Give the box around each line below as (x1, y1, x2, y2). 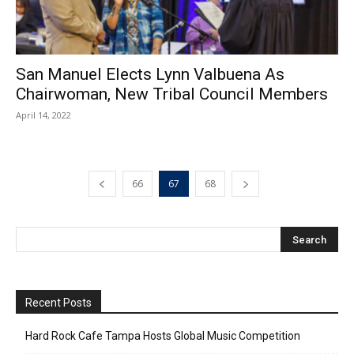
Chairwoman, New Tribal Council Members (16, 84, 328, 104)
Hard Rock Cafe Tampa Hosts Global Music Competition (25, 329, 300, 342)
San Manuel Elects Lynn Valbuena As (16, 64, 284, 84)
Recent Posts (25, 296, 92, 309)
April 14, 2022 (16, 108, 71, 121)
